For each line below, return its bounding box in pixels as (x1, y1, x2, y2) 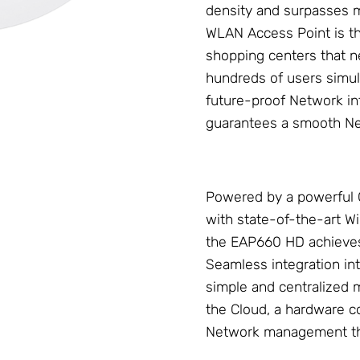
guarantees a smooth (206, 115, 345, 132)
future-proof (206, 92, 289, 109)
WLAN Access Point (206, 25, 330, 42)
